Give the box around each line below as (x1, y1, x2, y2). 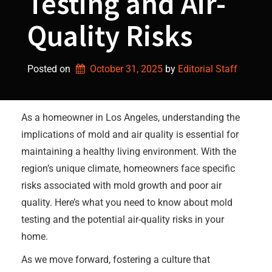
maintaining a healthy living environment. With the (21, 146, 236, 157)
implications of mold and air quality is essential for (21, 129, 239, 140)
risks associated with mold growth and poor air (21, 180, 222, 191)
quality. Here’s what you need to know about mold (21, 197, 233, 208)
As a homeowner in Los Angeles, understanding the (21, 112, 240, 123)
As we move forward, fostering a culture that (21, 254, 210, 265)
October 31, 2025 (89, 63, 163, 75)
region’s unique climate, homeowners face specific (21, 163, 235, 174)
